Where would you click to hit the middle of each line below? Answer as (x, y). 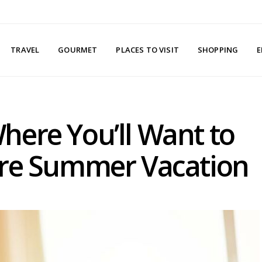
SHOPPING (218, 50)
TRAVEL (25, 50)
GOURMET (78, 50)
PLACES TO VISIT (147, 50)
